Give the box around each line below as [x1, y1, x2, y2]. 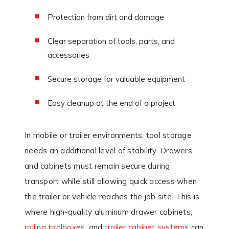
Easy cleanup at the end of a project [48, 98, 175, 108]
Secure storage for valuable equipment [48, 74, 185, 84]
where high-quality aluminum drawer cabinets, [25, 207, 192, 217]
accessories [48, 50, 89, 60]
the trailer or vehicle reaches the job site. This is [25, 191, 199, 201]
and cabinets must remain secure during [25, 161, 170, 171]
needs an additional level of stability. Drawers [25, 145, 192, 155]
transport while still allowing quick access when [25, 176, 197, 186]
